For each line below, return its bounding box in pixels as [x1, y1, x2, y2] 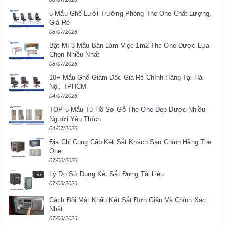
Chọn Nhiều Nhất [49, 51, 99, 59]
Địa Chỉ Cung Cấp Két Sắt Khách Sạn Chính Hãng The [49, 138, 212, 146]
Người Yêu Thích [49, 115, 101, 123]
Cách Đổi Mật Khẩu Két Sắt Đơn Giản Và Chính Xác [49, 196, 206, 204]
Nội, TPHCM [49, 83, 87, 91]
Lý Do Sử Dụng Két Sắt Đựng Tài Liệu [49, 170, 164, 178]
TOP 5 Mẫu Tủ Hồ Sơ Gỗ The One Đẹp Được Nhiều [49, 106, 205, 114]
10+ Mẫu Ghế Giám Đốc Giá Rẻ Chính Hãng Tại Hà [49, 74, 202, 82]
